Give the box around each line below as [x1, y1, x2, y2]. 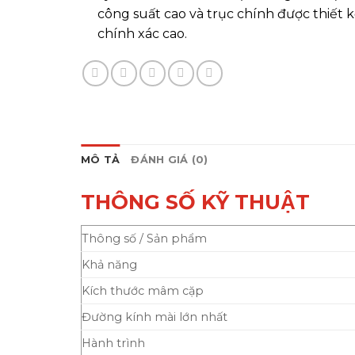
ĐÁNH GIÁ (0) [131, 153, 208, 166]
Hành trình [82, 335, 145, 350]
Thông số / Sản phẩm [82, 231, 207, 246]
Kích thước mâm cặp [82, 283, 204, 298]
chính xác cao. [97, 25, 187, 41]
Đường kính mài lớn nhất [82, 309, 227, 324]
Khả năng [82, 257, 137, 272]
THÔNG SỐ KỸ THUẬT [81, 189, 310, 214]
